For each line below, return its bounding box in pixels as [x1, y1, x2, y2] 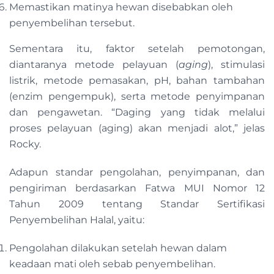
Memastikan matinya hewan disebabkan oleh [9, 1, 233, 13]
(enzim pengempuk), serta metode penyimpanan [9, 91, 265, 103]
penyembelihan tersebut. [9, 17, 137, 29]
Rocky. [9, 138, 41, 150]
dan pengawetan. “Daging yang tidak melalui [9, 106, 265, 119]
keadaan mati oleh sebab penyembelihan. [9, 258, 215, 270]
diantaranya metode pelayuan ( [9, 59, 179, 71]
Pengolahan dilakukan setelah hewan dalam [9, 242, 227, 254]
